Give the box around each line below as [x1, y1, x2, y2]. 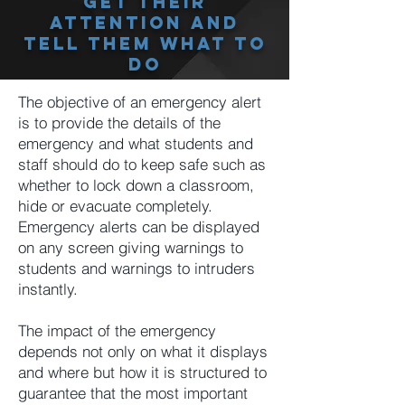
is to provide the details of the [18, 113, 221, 132]
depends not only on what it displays [18, 342, 268, 361]
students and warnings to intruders [18, 259, 255, 278]
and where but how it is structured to [18, 363, 267, 381]
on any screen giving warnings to [18, 238, 243, 257]
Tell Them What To [23, 33, 267, 54]
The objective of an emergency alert [18, 92, 261, 111]
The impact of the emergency [18, 321, 216, 340]
